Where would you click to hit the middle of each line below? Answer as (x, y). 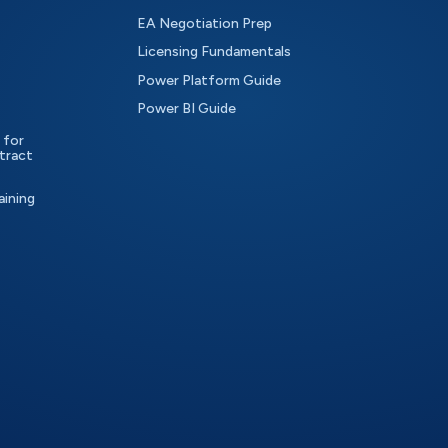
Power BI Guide (187, 108)
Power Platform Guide (209, 80)
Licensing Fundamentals (214, 52)
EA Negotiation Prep (205, 23)
